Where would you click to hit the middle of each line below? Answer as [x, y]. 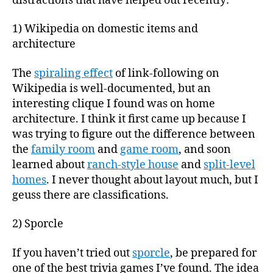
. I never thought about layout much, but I [152, 180]
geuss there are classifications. [90, 195]
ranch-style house [133, 165]
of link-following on [166, 73]
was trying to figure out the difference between [134, 134]
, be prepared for [213, 253]
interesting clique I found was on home [114, 104]
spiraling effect [73, 73]
